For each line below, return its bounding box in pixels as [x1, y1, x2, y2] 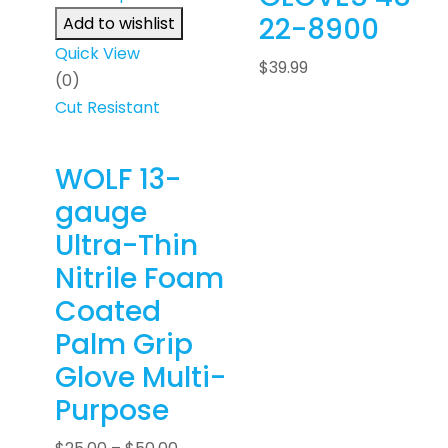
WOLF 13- [55, 160, 181, 200]
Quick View [55, 42, 140, 66]
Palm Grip [55, 325, 193, 365]
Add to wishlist [63, 12, 175, 36]
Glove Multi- [55, 358, 226, 398]
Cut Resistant [55, 96, 160, 120]
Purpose [55, 391, 169, 431]
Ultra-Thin [55, 226, 198, 266]
